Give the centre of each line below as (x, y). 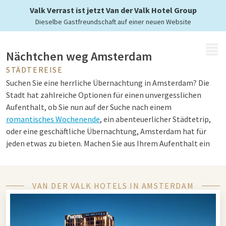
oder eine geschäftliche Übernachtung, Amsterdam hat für (106, 131)
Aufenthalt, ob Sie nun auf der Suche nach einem (89, 107)
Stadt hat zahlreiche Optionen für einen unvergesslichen (104, 95)
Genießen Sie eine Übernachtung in (100, 205)
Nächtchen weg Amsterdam (79, 56)
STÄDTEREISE (35, 70)
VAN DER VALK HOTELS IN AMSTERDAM (113, 186)
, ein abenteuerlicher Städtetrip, (155, 119)
